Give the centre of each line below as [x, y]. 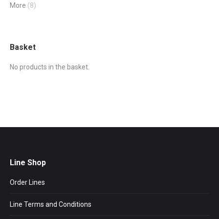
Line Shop [28, 163]
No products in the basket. [50, 67]
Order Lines [27, 182]
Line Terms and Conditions [51, 204]
